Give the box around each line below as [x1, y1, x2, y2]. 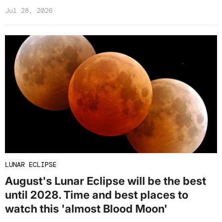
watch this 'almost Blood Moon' [5, 202, 167, 216]
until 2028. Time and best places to [5, 188, 188, 202]
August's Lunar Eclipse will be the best [5, 174, 206, 188]
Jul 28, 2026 [5, 6, 53, 15]
